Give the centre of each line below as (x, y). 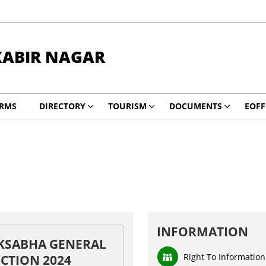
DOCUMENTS (195, 106)
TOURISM (127, 106)
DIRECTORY (62, 106)
